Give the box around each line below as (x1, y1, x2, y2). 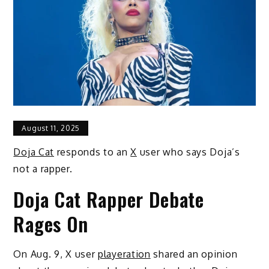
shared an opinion (150, 247, 238, 260)
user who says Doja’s (136, 145, 240, 158)
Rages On (13, 209, 89, 238)
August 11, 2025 (22, 123, 80, 133)
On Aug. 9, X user (13, 247, 98, 260)
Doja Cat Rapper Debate (13, 184, 204, 213)
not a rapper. (13, 162, 73, 175)
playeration (98, 247, 151, 260)
